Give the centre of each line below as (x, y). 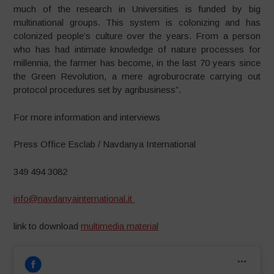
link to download (47, 226)
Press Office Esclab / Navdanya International (105, 144)
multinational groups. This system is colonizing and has (137, 22)
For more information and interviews (87, 117)
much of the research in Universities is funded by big (137, 9)
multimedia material (120, 226)
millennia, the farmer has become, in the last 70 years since (137, 63)
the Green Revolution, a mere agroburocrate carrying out (137, 76)
